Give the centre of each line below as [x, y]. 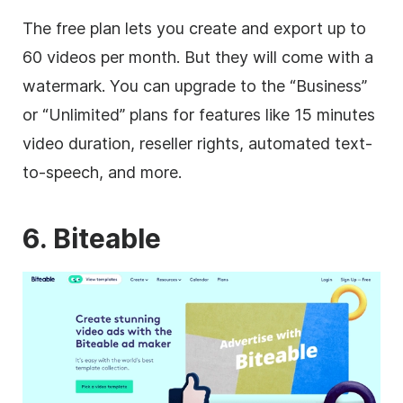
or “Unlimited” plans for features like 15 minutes [199, 114]
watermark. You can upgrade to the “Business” [195, 85]
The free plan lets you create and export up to [194, 28]
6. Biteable [92, 238]
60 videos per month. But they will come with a [198, 57]
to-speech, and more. [102, 172]
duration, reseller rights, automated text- [218, 143]
